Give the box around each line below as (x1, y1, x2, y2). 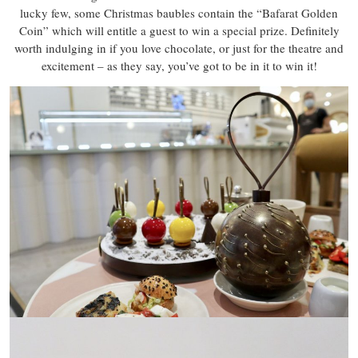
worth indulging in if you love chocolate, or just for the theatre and (14, 40, 344, 57)
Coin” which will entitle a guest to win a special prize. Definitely (18, 22, 340, 39)
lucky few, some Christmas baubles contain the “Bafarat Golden (20, 5, 338, 22)
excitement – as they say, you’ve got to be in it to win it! (41, 58, 317, 74)
